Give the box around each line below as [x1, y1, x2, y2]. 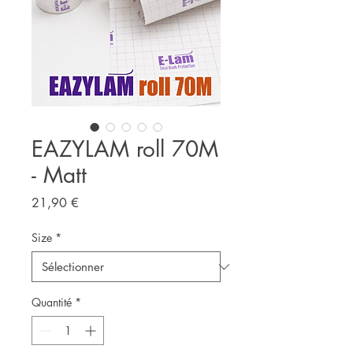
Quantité [32, 295, 72, 310]
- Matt [32, 161, 87, 190]
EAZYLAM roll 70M [32, 135, 218, 164]
